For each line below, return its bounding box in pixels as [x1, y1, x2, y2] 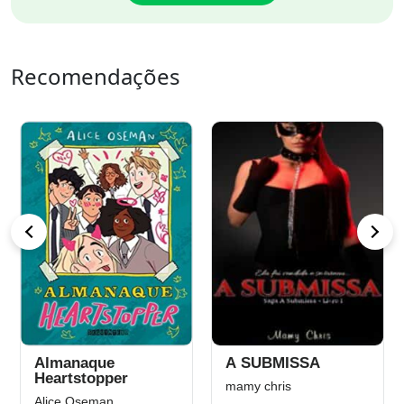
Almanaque [34, 354, 115, 372]
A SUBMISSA [225, 354, 320, 372]
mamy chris [225, 379, 291, 393]
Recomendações [11, 61, 180, 91]
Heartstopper [34, 370, 128, 387]
